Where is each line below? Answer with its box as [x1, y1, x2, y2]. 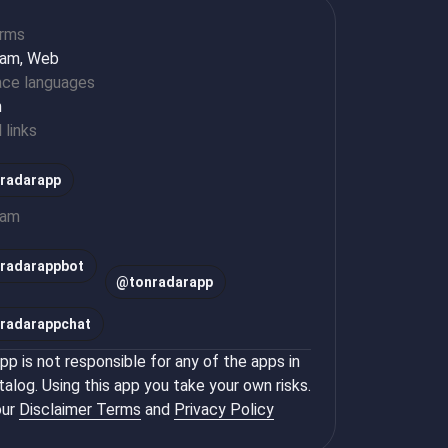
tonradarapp [129, 274, 213, 290]
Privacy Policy [174, 400, 274, 419]
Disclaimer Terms [19, 400, 141, 419]
